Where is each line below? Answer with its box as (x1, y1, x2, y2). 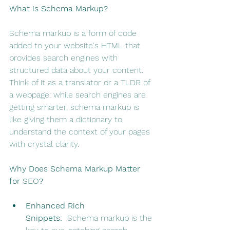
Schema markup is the (62, 213, 155, 223)
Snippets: (26, 213, 62, 223)
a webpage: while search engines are (9, 90, 148, 100)
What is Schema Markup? (9, 4, 108, 14)
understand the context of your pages (9, 127, 152, 137)
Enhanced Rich (26, 201, 87, 211)
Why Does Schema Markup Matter (9, 164, 143, 174)
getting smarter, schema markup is (9, 102, 142, 112)
